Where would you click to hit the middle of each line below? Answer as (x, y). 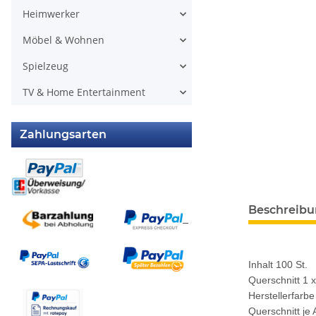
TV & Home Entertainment (84, 92)
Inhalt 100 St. (278, 265)
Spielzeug (45, 66)
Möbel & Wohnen (63, 40)
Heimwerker (51, 14)
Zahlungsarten (63, 134)
